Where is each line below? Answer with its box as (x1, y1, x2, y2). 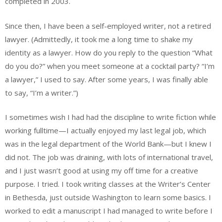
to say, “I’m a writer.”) (5, 87, 78, 98)
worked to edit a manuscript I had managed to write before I (5, 206, 213, 216)
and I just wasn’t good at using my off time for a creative (5, 166, 198, 176)
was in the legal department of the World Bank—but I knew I (5, 139, 212, 149)
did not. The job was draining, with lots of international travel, (5, 152, 213, 163)
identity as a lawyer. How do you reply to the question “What (5, 47, 213, 57)
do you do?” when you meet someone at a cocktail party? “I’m (5, 60, 215, 71)
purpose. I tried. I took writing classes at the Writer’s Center (5, 179, 211, 189)
